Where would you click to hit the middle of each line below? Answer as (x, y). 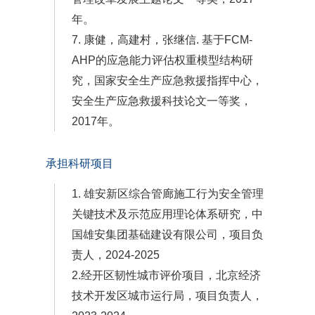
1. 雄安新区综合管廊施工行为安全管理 (168, 194)
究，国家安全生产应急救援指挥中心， (167, 81)
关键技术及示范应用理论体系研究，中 (167, 214)
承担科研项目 (79, 164)
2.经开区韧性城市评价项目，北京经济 (166, 276)
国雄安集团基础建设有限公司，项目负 (167, 235)
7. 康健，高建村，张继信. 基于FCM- (162, 40)
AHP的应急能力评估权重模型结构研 (162, 60)
